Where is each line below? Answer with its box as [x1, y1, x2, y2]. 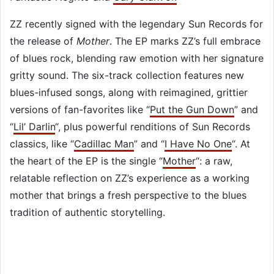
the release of [10, 34, 76, 47]
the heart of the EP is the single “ [10, 154, 163, 167]
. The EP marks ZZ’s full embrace [109, 34, 261, 47]
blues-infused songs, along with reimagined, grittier [10, 86, 248, 98]
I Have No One [165, 137, 232, 150]
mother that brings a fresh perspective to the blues [10, 188, 246, 201]
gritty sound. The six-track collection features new [10, 68, 244, 81]
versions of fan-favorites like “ [10, 103, 150, 116]
